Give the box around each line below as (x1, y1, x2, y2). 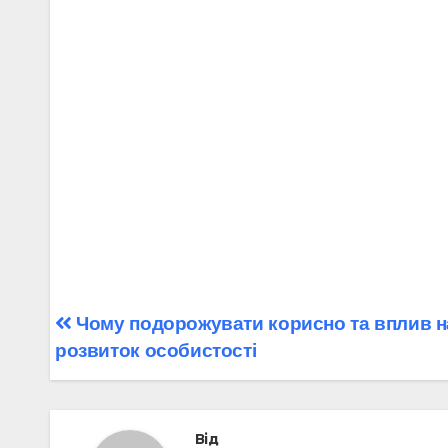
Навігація (54, 310, 203, 350)
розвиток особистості (55, 339, 257, 361)
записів (54, 351, 171, 391)
